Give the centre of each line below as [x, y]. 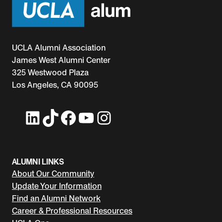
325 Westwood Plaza [53, 72]
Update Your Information [57, 186]
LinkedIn [28, 117]
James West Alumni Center [64, 60]
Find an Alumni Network [56, 198]
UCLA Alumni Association [59, 48]
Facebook [64, 117]
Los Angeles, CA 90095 [55, 85]
